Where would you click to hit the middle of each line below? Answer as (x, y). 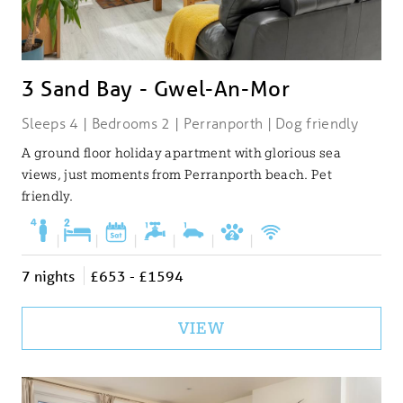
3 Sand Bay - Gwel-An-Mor (156, 89)
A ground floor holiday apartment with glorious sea (182, 153)
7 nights (48, 276)
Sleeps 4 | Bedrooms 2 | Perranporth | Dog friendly (190, 123)
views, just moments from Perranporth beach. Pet (177, 175)
